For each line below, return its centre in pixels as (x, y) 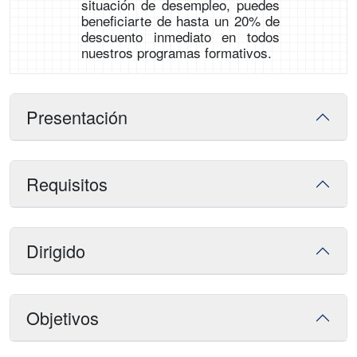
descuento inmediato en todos (180, 37)
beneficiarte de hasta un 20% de (180, 21)
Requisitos (67, 184)
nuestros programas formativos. (176, 53)
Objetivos (63, 318)
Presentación (77, 117)
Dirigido (56, 251)
